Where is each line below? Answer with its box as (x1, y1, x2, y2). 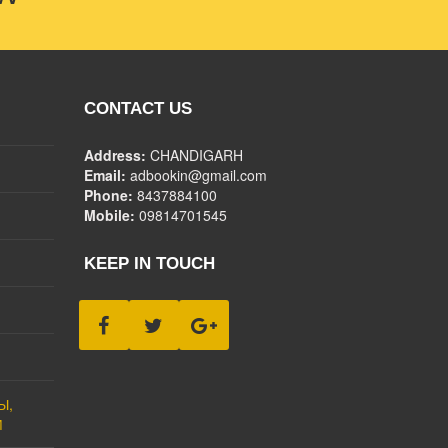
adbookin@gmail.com (129, 164, 267, 185)
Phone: (83, 184, 137, 205)
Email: (83, 164, 130, 185)
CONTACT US (83, 98, 192, 118)
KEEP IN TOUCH (83, 253, 215, 273)
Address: (83, 144, 150, 165)
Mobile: (83, 204, 139, 225)
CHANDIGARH (149, 144, 243, 165)
